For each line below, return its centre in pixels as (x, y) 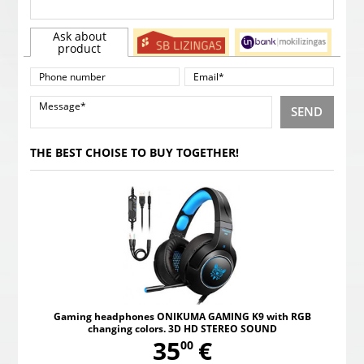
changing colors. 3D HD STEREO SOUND (182, 329)
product (80, 48)
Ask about (79, 36)
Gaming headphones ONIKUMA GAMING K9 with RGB (182, 317)
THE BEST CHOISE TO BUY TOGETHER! (135, 152)
